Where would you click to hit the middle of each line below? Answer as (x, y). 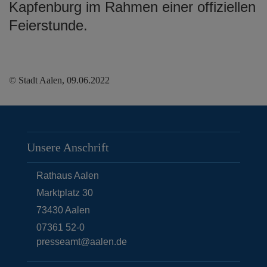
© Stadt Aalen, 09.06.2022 (59, 80)
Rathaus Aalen (68, 175)
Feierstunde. (48, 25)
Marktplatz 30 (65, 193)
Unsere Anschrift (68, 147)
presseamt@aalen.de (82, 241)
